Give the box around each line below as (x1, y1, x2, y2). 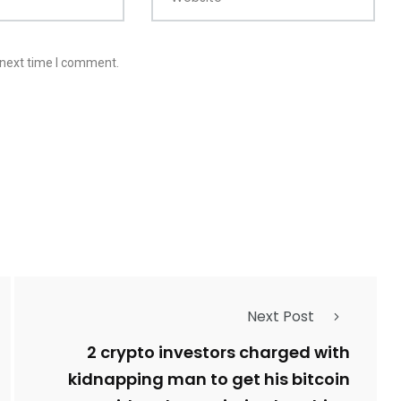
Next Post (247, 306, 314, 328)
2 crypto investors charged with (87, 341, 350, 364)
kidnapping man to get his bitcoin (68, 368, 350, 391)
